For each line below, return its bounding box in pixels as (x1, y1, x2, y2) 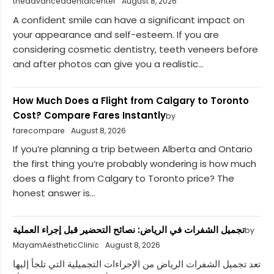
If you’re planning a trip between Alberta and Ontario (13, 143, 253, 156)
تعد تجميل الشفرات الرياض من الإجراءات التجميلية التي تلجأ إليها (13, 257, 261, 270)
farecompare (13, 125, 65, 136)
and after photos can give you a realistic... (13, 57, 204, 70)
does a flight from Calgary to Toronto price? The (13, 172, 234, 185)
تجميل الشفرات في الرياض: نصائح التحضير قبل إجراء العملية (13, 223, 245, 237)
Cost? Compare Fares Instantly (13, 108, 166, 122)
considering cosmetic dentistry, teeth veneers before (13, 42, 258, 56)
